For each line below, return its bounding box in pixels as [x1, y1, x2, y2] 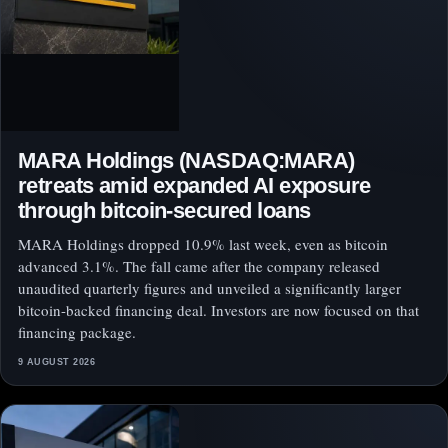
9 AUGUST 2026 [18, 357, 96, 368]
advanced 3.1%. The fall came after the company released [18, 256, 380, 277]
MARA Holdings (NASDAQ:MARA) [18, 148, 355, 174]
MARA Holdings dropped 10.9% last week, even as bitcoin [18, 234, 388, 255]
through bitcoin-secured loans [18, 198, 311, 224]
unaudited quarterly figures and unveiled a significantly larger [18, 278, 401, 299]
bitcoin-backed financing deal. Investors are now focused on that [18, 300, 419, 321]
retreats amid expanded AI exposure [18, 173, 371, 199]
